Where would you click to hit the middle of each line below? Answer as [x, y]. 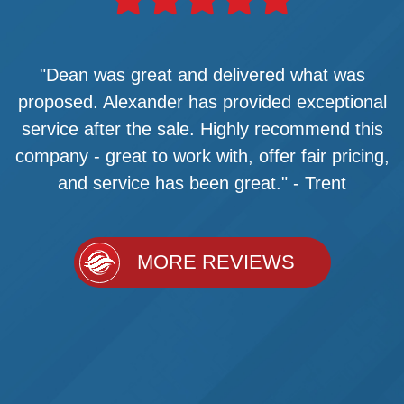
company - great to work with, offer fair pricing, [202, 156]
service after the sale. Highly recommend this [202, 129]
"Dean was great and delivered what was [202, 75]
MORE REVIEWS [216, 262]
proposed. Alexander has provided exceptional [202, 102]
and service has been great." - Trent [202, 184]
